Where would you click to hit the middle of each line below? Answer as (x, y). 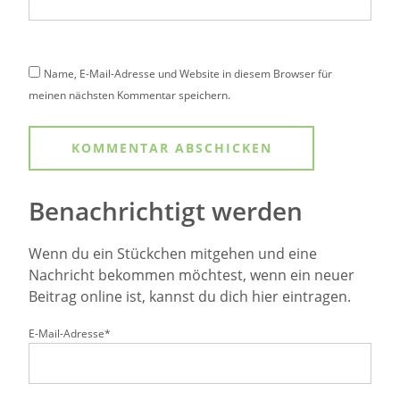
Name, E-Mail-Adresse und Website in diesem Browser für (188, 74)
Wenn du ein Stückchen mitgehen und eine (173, 254)
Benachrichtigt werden (166, 211)
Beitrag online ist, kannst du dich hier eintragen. (190, 297)
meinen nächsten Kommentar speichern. (129, 96)
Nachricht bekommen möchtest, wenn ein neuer (192, 275)
